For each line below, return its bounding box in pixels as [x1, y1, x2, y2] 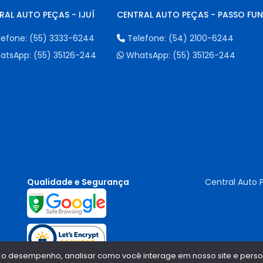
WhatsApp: [123, 49, 173, 62]
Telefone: [124, 32, 168, 45]
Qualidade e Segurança [27, 176, 129, 188]
